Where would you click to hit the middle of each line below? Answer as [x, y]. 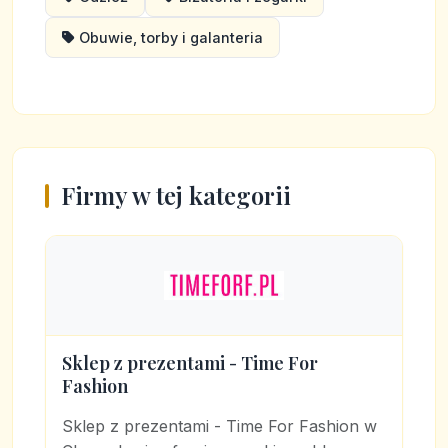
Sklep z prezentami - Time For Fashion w [219, 426]
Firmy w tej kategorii [176, 195]
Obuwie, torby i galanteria [171, 37]
